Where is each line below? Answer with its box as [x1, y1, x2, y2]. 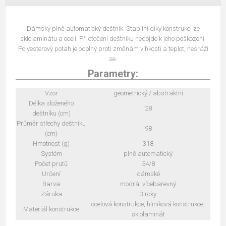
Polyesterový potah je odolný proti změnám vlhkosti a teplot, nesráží [18, 45, 208, 53]
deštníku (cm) [32, 109, 71, 118]
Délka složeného [29, 99, 74, 107]
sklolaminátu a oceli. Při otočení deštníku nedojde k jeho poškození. [20, 35, 206, 43]
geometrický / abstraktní [113, 89, 183, 97]
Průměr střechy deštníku [17, 120, 86, 128]
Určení [42, 170, 61, 178]
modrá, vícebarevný [120, 180, 176, 188]
